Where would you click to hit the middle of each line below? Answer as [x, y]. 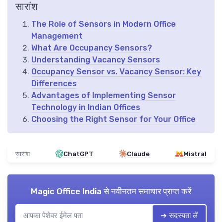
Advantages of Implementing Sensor [104, 95]
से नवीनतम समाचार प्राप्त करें [146, 191]
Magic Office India [66, 191]
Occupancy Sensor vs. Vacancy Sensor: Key [116, 71]
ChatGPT [78, 154]
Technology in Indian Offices [86, 107]
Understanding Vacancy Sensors [96, 59]
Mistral [195, 154]
